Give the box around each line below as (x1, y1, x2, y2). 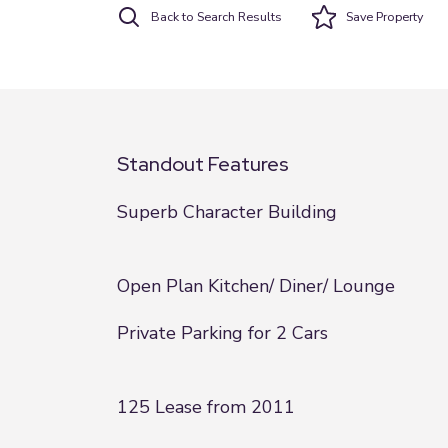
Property (373, 8, 423, 25)
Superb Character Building (117, 200, 337, 224)
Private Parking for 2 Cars (117, 321, 328, 345)
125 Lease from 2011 (117, 395, 295, 419)
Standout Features (117, 151, 289, 177)
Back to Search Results (151, 8, 282, 25)
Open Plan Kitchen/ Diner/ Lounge (117, 274, 395, 298)
